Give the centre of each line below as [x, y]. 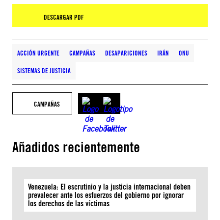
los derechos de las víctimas [70, 204]
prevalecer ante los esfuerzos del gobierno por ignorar [106, 195]
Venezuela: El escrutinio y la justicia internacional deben [109, 187]
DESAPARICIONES [126, 53]
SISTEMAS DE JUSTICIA [44, 71]
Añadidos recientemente [76, 147]
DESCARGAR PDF [64, 17]
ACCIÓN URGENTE [38, 53]
